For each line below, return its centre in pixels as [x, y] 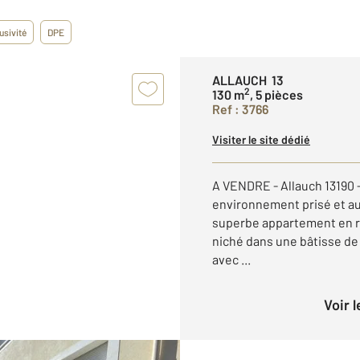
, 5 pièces [276, 94]
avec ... [231, 259]
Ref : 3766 [240, 109]
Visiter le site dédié [261, 139]
